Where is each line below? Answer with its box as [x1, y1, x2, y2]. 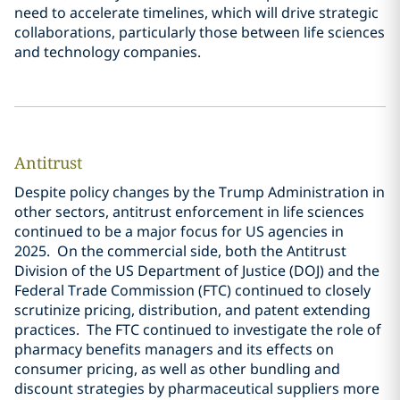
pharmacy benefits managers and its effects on [14, 339, 334, 359]
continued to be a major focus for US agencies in [14, 221, 344, 241]
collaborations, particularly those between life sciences [14, 22, 385, 42]
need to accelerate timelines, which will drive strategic [14, 3, 379, 22]
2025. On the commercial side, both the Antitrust [14, 241, 346, 261]
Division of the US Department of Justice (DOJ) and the [14, 261, 379, 280]
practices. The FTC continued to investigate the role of [14, 320, 381, 339]
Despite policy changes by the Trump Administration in [14, 182, 385, 202]
